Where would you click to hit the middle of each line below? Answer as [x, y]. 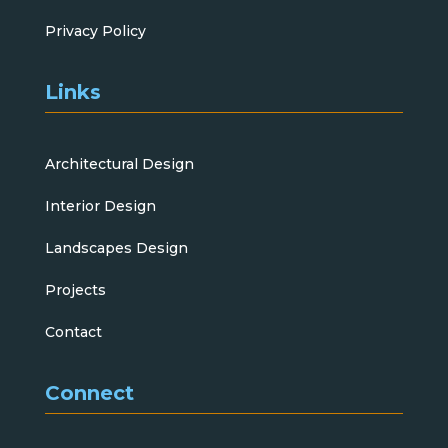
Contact [73, 331]
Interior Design [100, 205]
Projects [75, 289]
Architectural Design [119, 163]
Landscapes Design [116, 247]
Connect [89, 392]
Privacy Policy [95, 30]
